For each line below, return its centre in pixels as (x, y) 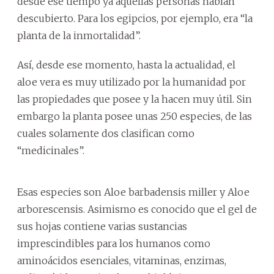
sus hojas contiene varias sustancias (102, 226)
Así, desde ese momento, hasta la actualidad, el (126, 65)
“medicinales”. (51, 150)
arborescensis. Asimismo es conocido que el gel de (137, 209)
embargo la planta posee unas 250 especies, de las (135, 116)
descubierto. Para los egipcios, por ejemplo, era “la (135, 18)
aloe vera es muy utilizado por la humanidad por (131, 82)
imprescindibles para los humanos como (114, 243)
